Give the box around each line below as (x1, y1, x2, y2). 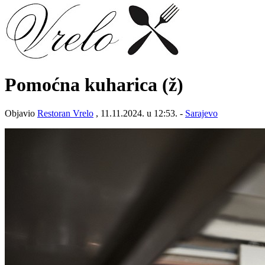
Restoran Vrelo (37, 108, 93, 119)
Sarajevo (185, 108, 218, 119)
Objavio (5, 108, 37, 119)
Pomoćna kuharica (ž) (5, 73, 183, 95)
